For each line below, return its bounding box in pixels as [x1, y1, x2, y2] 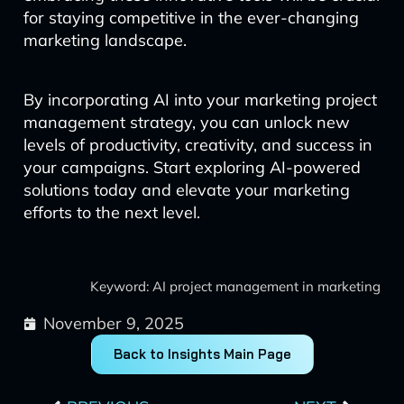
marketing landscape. [23, 30, 187, 50]
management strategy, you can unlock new [23, 112, 350, 133]
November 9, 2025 [42, 313, 184, 334]
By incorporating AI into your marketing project [23, 89, 377, 110]
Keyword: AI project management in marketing [90, 278, 381, 295]
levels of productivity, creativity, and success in [23, 134, 372, 155]
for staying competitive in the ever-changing [23, 7, 359, 28]
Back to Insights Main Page [113, 345, 291, 363]
